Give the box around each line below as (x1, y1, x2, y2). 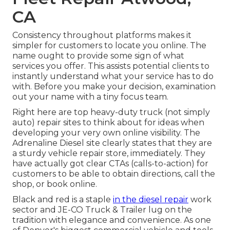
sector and (12, 205, 58, 215)
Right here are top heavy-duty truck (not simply (12, 107, 210, 118)
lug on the (146, 205, 192, 215)
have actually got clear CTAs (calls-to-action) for (12, 159, 208, 169)
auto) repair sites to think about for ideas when (12, 118, 204, 128)
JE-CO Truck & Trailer (58, 205, 146, 215)
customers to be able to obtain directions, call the (12, 169, 215, 179)
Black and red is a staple (12, 195, 113, 205)
